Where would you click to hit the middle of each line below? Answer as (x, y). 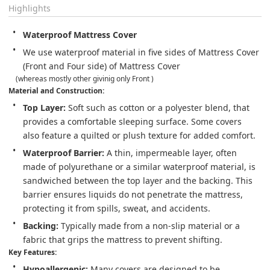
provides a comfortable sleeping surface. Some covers (133, 121)
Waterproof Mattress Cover (80, 34)
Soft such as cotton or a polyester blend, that (159, 107)
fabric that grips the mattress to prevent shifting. (123, 239)
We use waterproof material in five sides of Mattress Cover (142, 52)
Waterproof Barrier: (64, 152)
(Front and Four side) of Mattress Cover (103, 66)
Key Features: (33, 252)
